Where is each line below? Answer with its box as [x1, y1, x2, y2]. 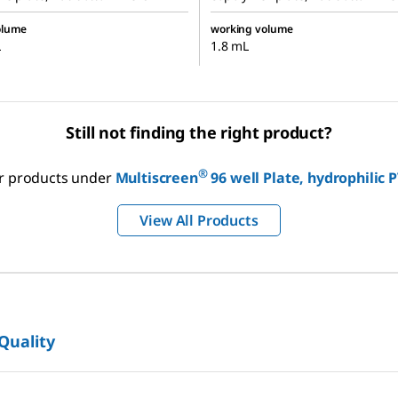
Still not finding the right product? [66, 122, 332, 143]
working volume [211, 21, 294, 36]
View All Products [139, 211, 259, 231]
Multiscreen [115, 168, 198, 188]
